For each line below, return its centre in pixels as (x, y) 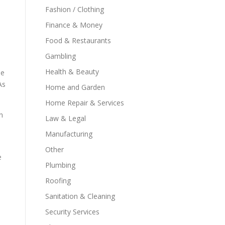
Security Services (72, 212)
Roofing (58, 181)
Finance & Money (74, 25)
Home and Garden (75, 87)
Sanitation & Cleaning (80, 196)
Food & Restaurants (78, 40)
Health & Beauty (72, 72)
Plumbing (60, 165)
